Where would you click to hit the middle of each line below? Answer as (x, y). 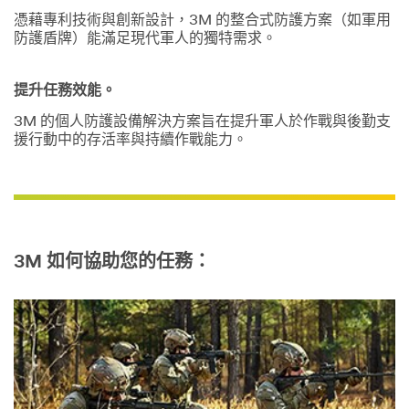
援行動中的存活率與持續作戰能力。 (131, 140)
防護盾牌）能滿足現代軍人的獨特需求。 (145, 40)
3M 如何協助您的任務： (112, 262)
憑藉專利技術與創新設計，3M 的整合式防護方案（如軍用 (202, 21)
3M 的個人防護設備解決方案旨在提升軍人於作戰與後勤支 (202, 122)
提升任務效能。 (65, 91)
